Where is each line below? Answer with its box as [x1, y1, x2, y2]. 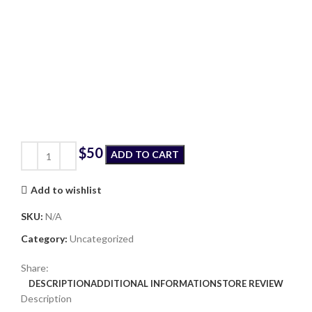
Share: [21, 262, 49, 274]
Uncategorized [70, 233, 134, 245]
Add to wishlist [30, 183, 102, 196]
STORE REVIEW [217, 278, 283, 290]
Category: [21, 233, 68, 245]
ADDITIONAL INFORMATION [91, 278, 217, 290]
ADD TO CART [111, 148, 179, 161]
